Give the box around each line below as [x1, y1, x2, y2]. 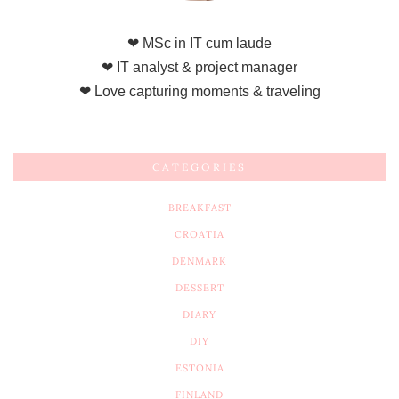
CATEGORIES [152, 160, 247, 175]
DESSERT [175, 281, 224, 295]
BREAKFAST [167, 201, 232, 215]
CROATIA [175, 228, 224, 241]
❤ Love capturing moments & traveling [78, 84, 321, 100]
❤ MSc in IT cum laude [127, 36, 272, 52]
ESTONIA [175, 362, 224, 375]
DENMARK [172, 255, 227, 268]
